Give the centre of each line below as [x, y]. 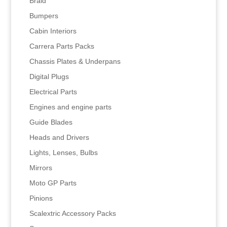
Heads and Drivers [59, 137]
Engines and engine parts [70, 107]
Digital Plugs [49, 76]
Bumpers [44, 15]
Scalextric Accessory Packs [72, 213]
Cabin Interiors [53, 31]
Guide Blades [51, 122]
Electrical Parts [53, 91]
